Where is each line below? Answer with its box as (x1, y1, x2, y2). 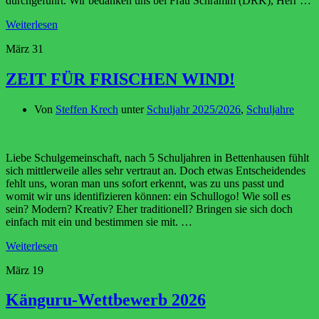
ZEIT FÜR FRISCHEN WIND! (6, 69, 235, 88)
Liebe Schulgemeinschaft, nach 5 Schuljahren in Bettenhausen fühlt (6, 151, 309, 164)
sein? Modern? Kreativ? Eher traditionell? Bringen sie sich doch (6, 202, 293, 215)
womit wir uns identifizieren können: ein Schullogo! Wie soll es (6, 189, 291, 202)
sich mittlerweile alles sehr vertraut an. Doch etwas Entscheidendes (6, 164, 305, 177)
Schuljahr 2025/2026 (147, 103, 241, 115)
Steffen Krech (56, 103, 118, 115)
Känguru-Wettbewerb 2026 (6, 291, 206, 310)
